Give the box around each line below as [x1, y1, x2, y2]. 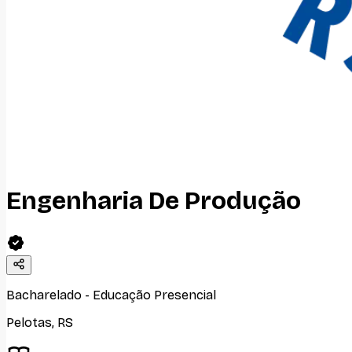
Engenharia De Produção [6, 185, 301, 217]
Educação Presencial [93, 287, 216, 302]
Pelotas [6, 314, 52, 330]
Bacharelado [6, 287, 82, 302]
